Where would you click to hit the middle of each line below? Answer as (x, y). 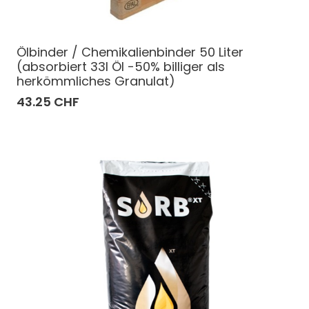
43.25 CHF (48, 101)
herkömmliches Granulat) (96, 81)
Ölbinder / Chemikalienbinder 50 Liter (130, 52)
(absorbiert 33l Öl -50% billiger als (121, 66)
